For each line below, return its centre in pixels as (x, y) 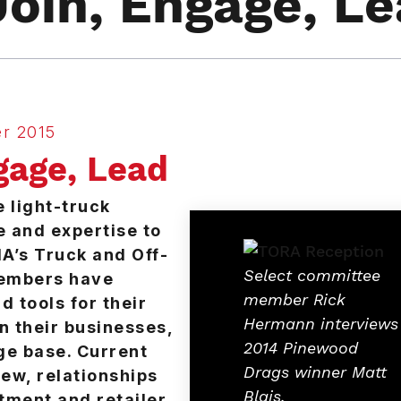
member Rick (294, 299)
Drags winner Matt (315, 372)
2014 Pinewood (301, 348)
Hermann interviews (321, 324)
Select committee (312, 275)
